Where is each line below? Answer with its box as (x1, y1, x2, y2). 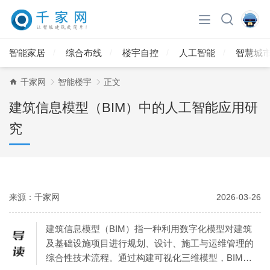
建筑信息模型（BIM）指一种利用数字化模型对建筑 (46, 223, 252, 234)
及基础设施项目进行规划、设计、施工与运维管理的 (46, 237, 254, 248)
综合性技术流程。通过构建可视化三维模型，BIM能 (46, 252, 252, 263)
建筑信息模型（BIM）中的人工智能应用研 (9, 99, 258, 115)
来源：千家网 (9, 192, 60, 202)
